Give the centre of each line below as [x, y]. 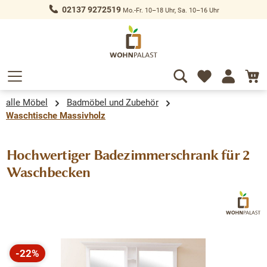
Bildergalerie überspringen [65, 245]
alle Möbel [27, 103]
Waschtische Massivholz [56, 116]
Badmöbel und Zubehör [113, 103]
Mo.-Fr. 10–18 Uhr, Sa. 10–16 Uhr [170, 10]
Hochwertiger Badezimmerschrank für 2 [128, 155]
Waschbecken [49, 173]
